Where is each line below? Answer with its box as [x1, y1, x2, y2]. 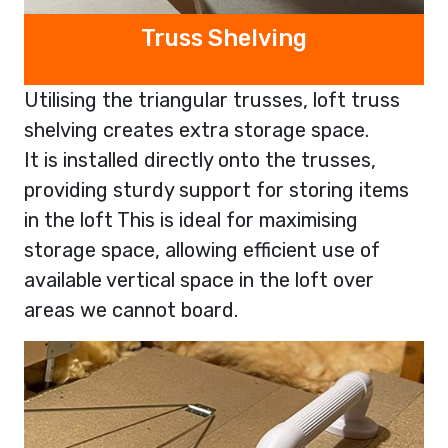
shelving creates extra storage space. [24, 118, 369, 143]
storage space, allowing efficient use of [24, 238, 380, 263]
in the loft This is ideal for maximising [24, 208, 358, 233]
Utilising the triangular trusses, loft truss [24, 88, 400, 113]
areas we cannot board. [24, 298, 238, 323]
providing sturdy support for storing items [24, 178, 409, 203]
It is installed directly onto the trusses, [24, 148, 376, 173]
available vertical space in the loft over [24, 268, 374, 293]
